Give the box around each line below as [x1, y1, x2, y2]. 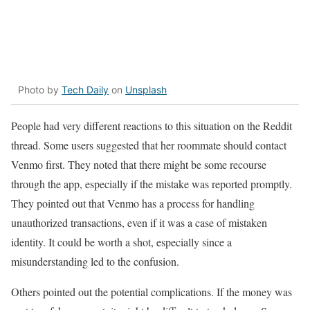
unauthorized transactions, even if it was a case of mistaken [11, 215, 267, 230]
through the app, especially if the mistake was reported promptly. [11, 176, 292, 191]
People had [11, 118, 62, 133]
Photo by [18, 84, 62, 96]
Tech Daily [62, 84, 109, 96]
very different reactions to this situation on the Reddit [62, 118, 292, 133]
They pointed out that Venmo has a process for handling [11, 195, 255, 210]
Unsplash [125, 84, 167, 96]
